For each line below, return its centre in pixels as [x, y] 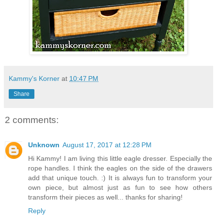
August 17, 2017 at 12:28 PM [107, 145]
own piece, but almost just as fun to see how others [120, 188]
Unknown [44, 145]
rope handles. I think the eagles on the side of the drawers [120, 168]
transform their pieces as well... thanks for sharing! [105, 197]
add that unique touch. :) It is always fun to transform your [120, 178]
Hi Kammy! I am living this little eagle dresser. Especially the [120, 159]
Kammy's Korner [34, 78]
